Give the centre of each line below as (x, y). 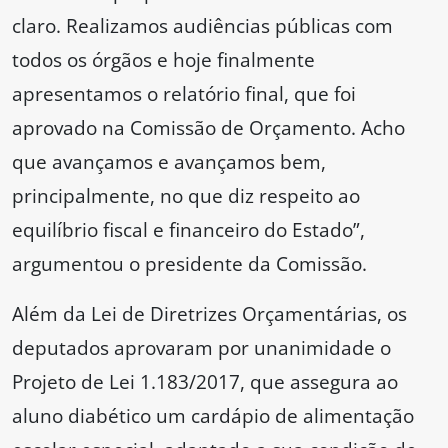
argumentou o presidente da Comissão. (189, 264)
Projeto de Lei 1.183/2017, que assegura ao (205, 382)
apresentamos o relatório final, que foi (184, 94)
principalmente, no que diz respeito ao (186, 196)
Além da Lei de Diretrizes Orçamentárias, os (209, 314)
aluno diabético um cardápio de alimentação (213, 416)
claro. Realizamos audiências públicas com (202, 26)
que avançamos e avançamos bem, (169, 162)
